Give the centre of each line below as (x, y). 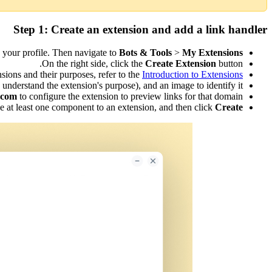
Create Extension (181, 64)
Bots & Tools (145, 53)
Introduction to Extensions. (192, 75)
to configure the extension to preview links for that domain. (130, 97)
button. (229, 64)
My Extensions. (212, 53)
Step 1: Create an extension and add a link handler (140, 29)
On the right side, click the (93, 64)
